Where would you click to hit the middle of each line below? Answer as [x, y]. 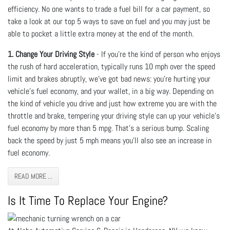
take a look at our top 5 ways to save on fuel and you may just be [109, 21]
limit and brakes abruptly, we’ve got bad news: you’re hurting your [109, 79]
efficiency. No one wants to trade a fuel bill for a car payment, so [109, 9]
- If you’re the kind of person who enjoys [158, 54]
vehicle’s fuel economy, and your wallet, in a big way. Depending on [111, 91]
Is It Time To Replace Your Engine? [88, 200]
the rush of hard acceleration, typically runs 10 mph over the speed [111, 66]
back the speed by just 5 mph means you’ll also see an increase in [110, 140]
